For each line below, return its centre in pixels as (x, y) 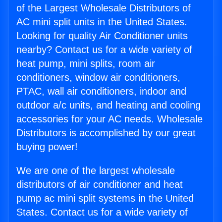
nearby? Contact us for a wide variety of (104, 50)
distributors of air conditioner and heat (100, 185)
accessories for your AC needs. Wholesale (110, 119)
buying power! (47, 147)
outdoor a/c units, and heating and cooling (109, 105)
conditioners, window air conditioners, (98, 78)
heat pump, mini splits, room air (86, 64)
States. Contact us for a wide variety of (102, 212)
